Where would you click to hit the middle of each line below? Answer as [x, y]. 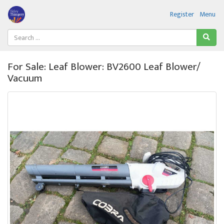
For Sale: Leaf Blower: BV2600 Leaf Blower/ [104, 67]
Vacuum [25, 78]
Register [182, 14]
